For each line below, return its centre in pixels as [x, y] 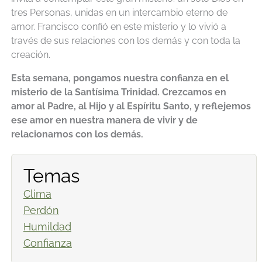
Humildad [47, 227]
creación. [30, 54]
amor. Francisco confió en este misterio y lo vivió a [118, 26]
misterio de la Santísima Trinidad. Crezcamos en [118, 92]
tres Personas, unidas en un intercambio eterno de [119, 12]
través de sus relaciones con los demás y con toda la [125, 40]
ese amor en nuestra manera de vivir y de [104, 120]
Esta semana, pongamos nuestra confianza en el [120, 78]
